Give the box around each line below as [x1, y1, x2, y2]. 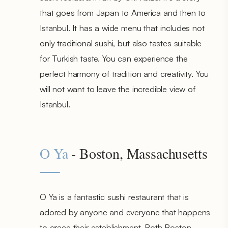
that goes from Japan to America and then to [40, 7, 206, 18]
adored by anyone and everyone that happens [40, 206, 211, 217]
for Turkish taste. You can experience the [40, 52, 188, 64]
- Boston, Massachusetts [68, 143, 208, 163]
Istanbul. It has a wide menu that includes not [40, 22, 205, 33]
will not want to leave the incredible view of [40, 83, 195, 94]
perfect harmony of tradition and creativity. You [40, 68, 209, 79]
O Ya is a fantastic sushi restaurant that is [40, 191, 189, 202]
